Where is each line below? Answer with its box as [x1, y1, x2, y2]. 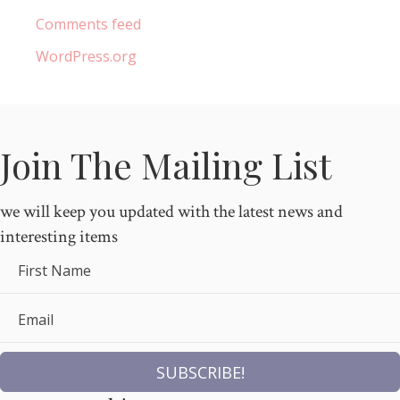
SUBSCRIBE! [155, 361, 245, 383]
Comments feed [36, 13, 141, 34]
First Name [18, 260, 91, 280]
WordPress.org [36, 46, 137, 66]
